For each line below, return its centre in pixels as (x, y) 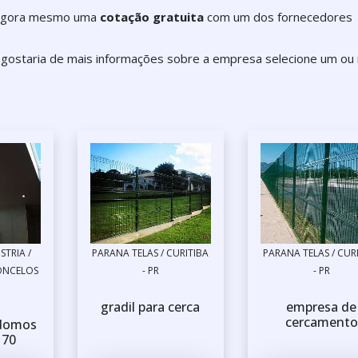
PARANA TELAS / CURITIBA (151, 253)
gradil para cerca (151, 307)
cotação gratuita (152, 17)
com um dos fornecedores (278, 17)
